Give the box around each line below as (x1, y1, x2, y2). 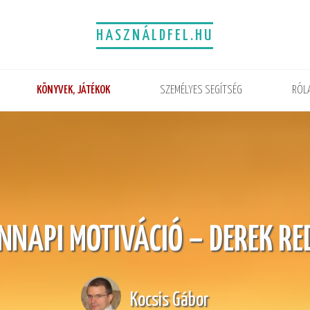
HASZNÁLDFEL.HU (96, 28, 214, 44)
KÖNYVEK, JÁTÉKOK (37, 84, 110, 96)
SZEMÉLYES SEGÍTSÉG (160, 84, 242, 96)
